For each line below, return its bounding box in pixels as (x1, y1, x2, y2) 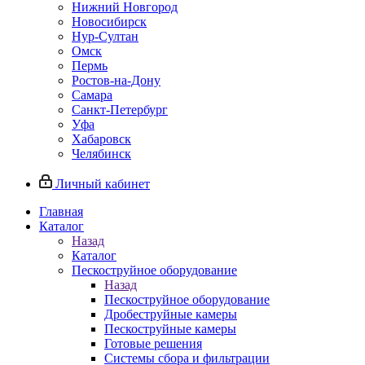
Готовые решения (104, 336, 202, 350)
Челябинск (72, 147, 131, 161)
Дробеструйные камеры (104, 307, 237, 321)
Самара (72, 88, 112, 102)
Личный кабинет (55, 177, 150, 191)
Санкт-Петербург (72, 103, 168, 117)
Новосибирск (72, 15, 147, 29)
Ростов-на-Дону (72, 73, 161, 87)
